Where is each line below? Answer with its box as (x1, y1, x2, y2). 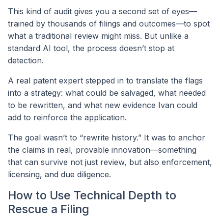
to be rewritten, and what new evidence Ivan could (8, 100, 197, 110)
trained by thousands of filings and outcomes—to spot (8, 18, 210, 28)
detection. (8, 55, 44, 65)
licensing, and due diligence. (8, 169, 111, 179)
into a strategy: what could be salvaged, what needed (8, 87, 206, 98)
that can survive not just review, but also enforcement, (8, 157, 212, 167)
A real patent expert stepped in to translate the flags (8, 75, 203, 85)
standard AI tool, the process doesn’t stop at (8, 43, 174, 53)
